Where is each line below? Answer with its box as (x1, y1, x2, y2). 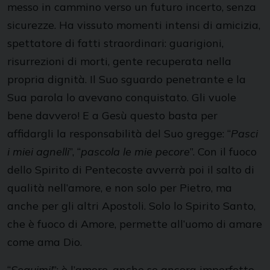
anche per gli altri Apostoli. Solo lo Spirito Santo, (7, 199, 256, 213)
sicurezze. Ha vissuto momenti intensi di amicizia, (7, 18, 260, 32)
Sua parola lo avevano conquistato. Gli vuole (7, 90, 236, 104)
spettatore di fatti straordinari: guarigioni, (7, 36, 224, 50)
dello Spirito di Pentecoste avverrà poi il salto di (7, 163, 254, 177)
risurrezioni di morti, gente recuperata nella (7, 54, 231, 68)
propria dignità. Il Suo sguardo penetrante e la (7, 72, 246, 86)
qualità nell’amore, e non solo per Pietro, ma (7, 181, 232, 195)
